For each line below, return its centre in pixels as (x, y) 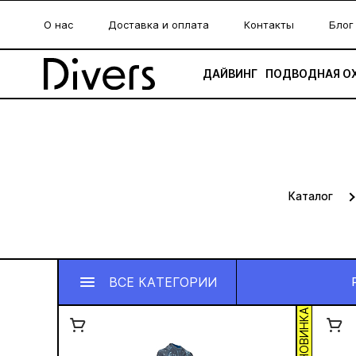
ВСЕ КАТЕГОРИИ (163, 282)
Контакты (269, 25)
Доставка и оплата (159, 25)
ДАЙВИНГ (230, 74)
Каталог (310, 196)
